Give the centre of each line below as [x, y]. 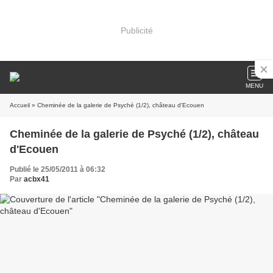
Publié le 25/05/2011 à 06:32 [58, 169]
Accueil [20, 105]
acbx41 [37, 179]
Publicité [136, 30]
